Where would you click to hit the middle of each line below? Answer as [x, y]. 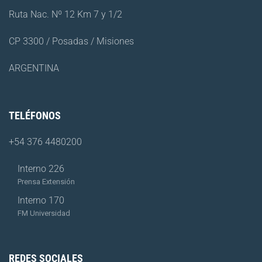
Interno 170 [41, 200]
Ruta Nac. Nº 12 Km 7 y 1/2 [65, 14]
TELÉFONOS [35, 115]
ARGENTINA [34, 68]
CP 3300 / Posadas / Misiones [71, 41]
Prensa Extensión [46, 181]
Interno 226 [41, 168]
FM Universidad [44, 213]
